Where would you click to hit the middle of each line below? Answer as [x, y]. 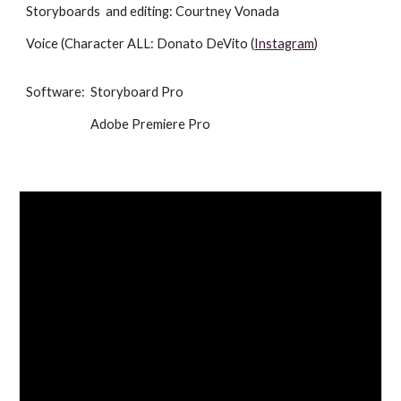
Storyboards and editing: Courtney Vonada [153, 11]
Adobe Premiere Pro [151, 124]
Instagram [285, 43]
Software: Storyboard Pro [105, 92]
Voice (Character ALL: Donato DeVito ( [141, 43]
